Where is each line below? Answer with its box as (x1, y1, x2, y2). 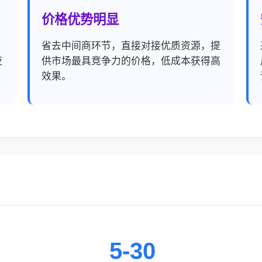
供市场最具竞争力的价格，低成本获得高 (42, 56, 221, 67)
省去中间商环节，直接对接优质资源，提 (42, 40, 221, 51)
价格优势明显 (42, 12, 119, 27)
